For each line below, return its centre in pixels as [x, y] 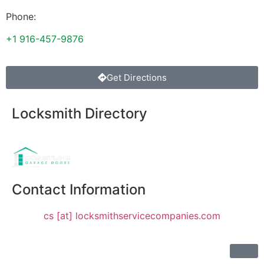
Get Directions [136, 78]
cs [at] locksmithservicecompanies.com [132, 215]
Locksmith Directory [80, 114]
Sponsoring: [38, 140]
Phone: [21, 16]
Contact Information [79, 189]
